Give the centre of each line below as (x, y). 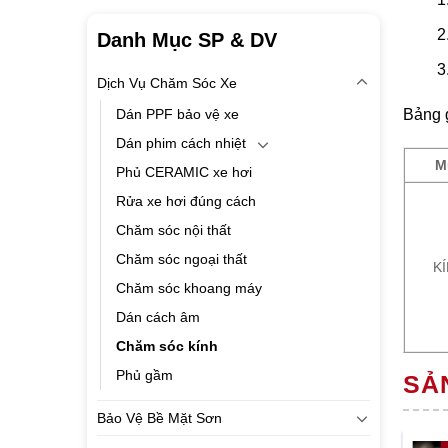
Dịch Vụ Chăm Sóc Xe (167, 83)
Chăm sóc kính (167, 346)
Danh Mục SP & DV (187, 40)
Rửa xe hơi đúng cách (186, 201)
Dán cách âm (158, 317)
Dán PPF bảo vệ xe (177, 114)
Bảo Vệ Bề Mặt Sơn (159, 418)
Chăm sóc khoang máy (189, 288)
